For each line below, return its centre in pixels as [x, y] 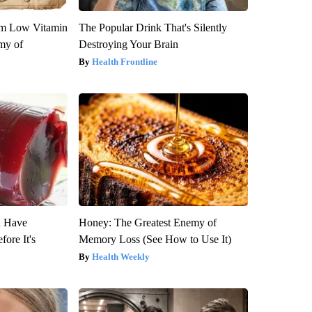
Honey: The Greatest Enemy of [147, 222]
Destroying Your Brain [128, 44]
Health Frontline [124, 61]
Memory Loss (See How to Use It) [155, 239]
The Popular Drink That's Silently [153, 27]
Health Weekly [120, 256]
